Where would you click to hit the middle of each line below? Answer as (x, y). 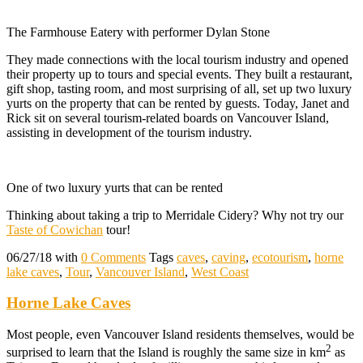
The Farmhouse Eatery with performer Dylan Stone (138, 32)
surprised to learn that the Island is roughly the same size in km (166, 352)
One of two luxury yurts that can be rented (115, 187)
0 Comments (113, 257)
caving (228, 257)
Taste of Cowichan (55, 229)
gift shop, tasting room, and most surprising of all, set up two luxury (179, 88)
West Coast (220, 271)
